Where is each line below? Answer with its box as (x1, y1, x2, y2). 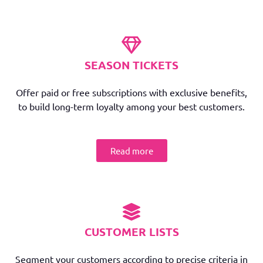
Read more (110, 145, 153, 156)
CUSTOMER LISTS (84, 224, 179, 239)
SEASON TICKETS (85, 58, 178, 72)
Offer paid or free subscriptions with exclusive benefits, (16, 86, 247, 98)
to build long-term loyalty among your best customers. (18, 100, 245, 112)
